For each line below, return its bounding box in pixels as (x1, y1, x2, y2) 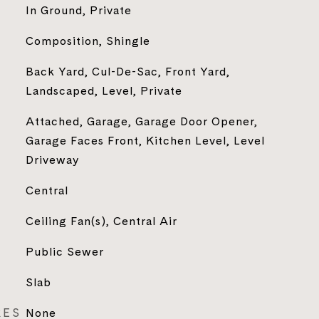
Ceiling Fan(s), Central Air (25, 213, 177, 229)
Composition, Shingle (25, 33, 150, 48)
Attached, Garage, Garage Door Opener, (25, 113, 258, 129)
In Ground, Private (25, 2, 132, 18)
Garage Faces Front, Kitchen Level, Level (25, 132, 265, 148)
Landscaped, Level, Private (25, 83, 182, 98)
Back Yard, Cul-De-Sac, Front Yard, (25, 63, 230, 79)
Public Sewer (25, 244, 104, 259)
